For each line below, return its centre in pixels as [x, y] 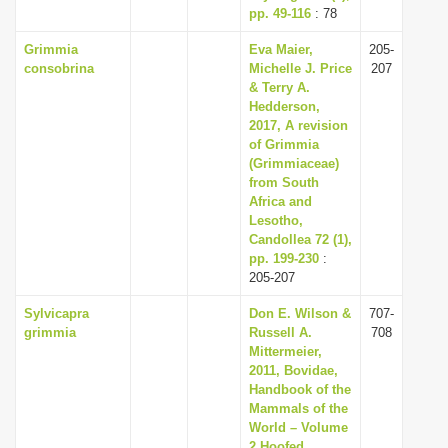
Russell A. [280, 332]
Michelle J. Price [300, 68]
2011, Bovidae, [293, 370]
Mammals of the [298, 408]
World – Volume [298, 427]
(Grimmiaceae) [294, 163]
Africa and [280, 201]
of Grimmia [284, 144]
